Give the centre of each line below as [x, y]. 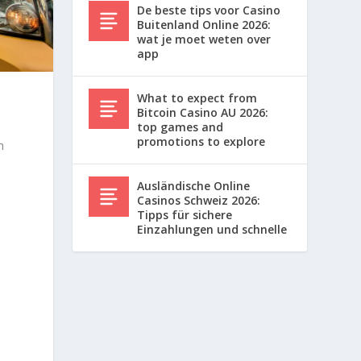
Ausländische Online [194, 185]
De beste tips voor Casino [209, 10]
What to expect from [197, 98]
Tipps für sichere [185, 214]
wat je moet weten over [204, 39]
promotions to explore [201, 141]
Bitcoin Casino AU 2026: [203, 112]
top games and [180, 127]
